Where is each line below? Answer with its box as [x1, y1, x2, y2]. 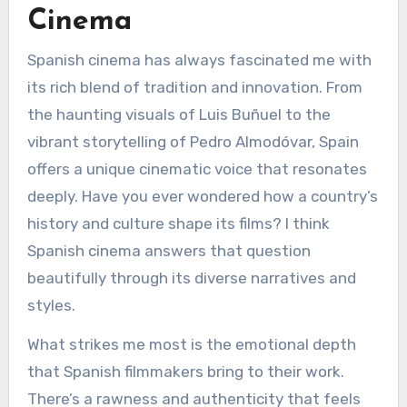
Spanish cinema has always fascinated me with [26, 51, 372, 70]
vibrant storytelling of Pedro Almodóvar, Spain [26, 133, 359, 152]
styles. [26, 296, 75, 315]
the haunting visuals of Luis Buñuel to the [26, 105, 331, 124]
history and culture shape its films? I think [26, 214, 330, 233]
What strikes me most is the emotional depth [26, 335, 356, 354]
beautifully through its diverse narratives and [26, 269, 356, 288]
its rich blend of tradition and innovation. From [26, 78, 362, 97]
